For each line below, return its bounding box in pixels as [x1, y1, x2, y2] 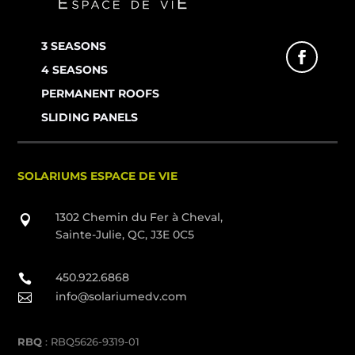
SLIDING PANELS [41, 110, 139, 125]
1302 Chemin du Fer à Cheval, [55, 210, 223, 225]
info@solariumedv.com [55, 289, 187, 304]
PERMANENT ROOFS [41, 86, 160, 101]
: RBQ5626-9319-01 [42, 335, 140, 349]
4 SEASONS [41, 63, 109, 78]
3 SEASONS [41, 39, 107, 54]
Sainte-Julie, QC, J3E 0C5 [55, 227, 194, 242]
